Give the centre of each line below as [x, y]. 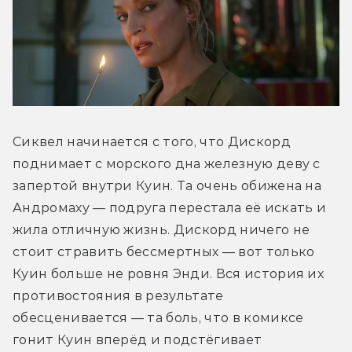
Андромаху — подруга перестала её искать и [170, 207]
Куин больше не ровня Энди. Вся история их [169, 273]
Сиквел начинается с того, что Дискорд [152, 141]
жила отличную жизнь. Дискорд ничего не [161, 229]
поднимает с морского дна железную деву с [167, 163]
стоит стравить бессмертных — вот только [164, 251]
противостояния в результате [118, 295]
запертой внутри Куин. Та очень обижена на [167, 185]
